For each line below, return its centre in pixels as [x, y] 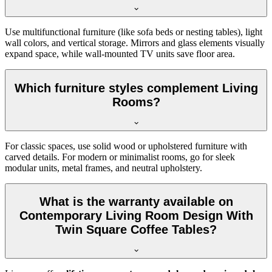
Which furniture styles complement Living [136, 88]
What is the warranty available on [136, 202]
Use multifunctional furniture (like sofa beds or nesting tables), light [134, 32]
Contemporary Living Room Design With [136, 216]
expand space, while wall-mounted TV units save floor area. [120, 54]
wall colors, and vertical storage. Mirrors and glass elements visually [135, 43]
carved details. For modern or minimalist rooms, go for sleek [120, 157]
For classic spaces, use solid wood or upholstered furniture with [126, 146]
